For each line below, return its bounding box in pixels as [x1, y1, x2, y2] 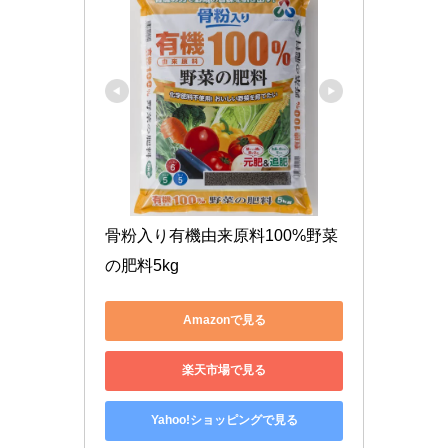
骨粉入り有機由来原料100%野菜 [105, 226, 338, 244]
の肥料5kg [105, 256, 179, 274]
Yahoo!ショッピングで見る [150, 413, 298, 428]
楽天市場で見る [182, 363, 266, 378]
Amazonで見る [182, 313, 266, 328]
